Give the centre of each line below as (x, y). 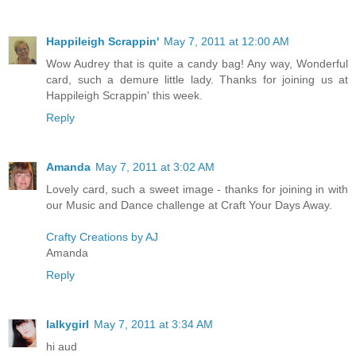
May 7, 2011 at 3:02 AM (155, 167)
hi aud (62, 347)
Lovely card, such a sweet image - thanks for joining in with (197, 190)
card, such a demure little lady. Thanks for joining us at (197, 80)
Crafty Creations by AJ (102, 237)
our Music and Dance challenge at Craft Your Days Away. (189, 205)
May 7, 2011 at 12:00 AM (226, 42)
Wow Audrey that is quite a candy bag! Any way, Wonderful (197, 64)
